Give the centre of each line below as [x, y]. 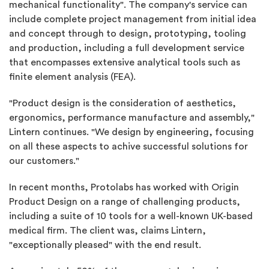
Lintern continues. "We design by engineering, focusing [131, 132]
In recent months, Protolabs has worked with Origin [124, 187]
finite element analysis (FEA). [72, 77]
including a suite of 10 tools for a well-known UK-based [131, 216]
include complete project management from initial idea [133, 19]
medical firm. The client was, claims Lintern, [107, 230]
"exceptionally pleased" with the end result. [105, 245]
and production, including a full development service [127, 48]
